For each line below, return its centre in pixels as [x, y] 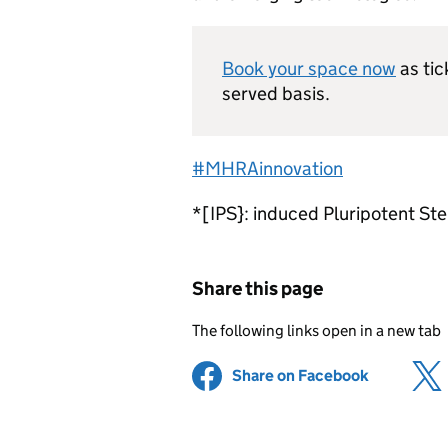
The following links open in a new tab [316, 330]
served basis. [276, 93]
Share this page [257, 288]
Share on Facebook [300, 375]
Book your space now [309, 68]
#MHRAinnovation [267, 168]
